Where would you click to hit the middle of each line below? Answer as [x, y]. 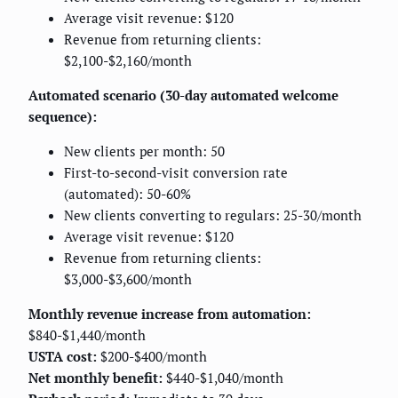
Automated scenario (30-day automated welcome [183, 95]
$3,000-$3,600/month [128, 279]
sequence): [63, 116]
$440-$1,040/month [223, 377]
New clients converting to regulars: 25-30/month [213, 215]
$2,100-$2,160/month [128, 60]
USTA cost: [63, 356]
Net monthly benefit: [96, 377]
